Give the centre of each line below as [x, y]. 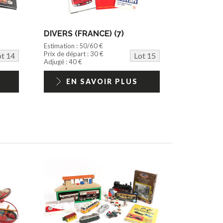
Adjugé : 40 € [63, 61]
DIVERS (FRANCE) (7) [84, 33]
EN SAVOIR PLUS [102, 81]
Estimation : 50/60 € [74, 46]
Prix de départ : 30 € [74, 54]
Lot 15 [145, 55]
